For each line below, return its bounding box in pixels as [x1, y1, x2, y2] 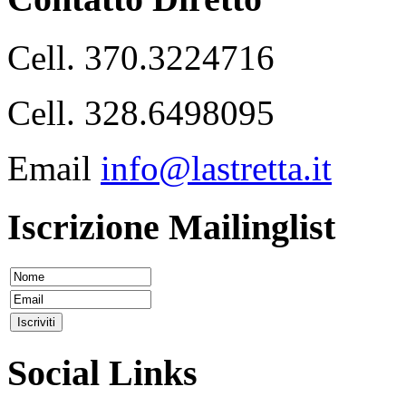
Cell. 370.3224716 [7, 37, 275, 77]
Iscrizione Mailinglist [7, 206, 335, 247]
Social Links [7, 353, 198, 394]
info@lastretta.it [101, 148, 332, 188]
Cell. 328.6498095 [7, 92, 275, 132]
